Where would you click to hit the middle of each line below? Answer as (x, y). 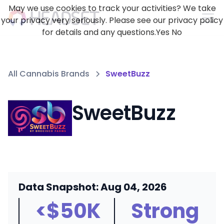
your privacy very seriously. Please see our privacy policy (112, 20)
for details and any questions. (99, 32)
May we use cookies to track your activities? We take (112, 8)
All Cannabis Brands (49, 74)
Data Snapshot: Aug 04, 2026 (92, 187)
